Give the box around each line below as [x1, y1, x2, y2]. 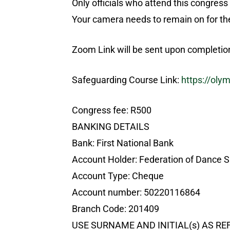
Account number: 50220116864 [72, 187, 200, 198]
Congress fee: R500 [72, 105, 151, 116]
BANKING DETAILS [72, 121, 149, 132]
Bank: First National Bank [72, 138, 174, 148]
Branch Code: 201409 [72, 203, 159, 214]
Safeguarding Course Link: [72, 74, 181, 85]
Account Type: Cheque [72, 170, 164, 181]
